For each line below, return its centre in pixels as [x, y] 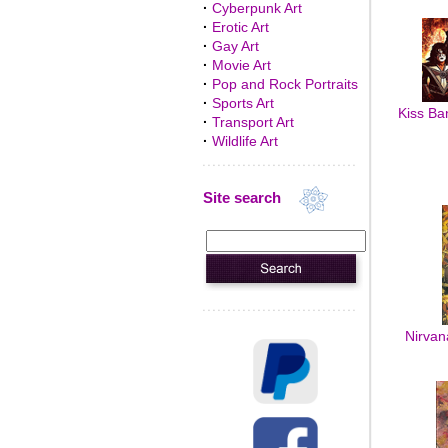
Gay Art [235, 46]
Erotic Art [240, 27]
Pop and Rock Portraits [284, 84]
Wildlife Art [244, 141]
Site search [249, 198]
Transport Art [252, 122]
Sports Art [242, 103]
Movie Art [241, 65]
